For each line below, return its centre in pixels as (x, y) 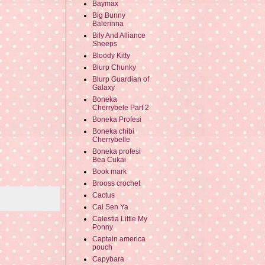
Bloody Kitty (111, 56)
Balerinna (108, 24)
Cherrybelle (111, 140)
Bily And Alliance (119, 36)
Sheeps (105, 44)
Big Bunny (109, 16)
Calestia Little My (120, 219)
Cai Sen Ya (110, 207)
